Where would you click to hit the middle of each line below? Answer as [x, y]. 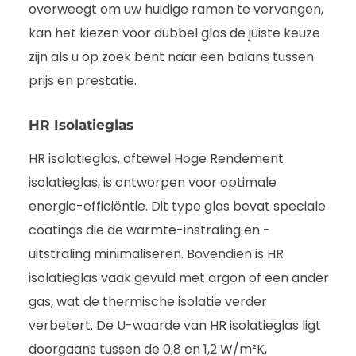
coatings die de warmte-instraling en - [149, 230]
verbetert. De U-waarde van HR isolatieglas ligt [175, 325]
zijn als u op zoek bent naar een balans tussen [171, 56]
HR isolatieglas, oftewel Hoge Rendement [156, 158]
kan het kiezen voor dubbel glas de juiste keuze [174, 33]
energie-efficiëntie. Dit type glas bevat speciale [177, 206]
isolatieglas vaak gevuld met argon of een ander [179, 277]
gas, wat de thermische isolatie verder [148, 301]
